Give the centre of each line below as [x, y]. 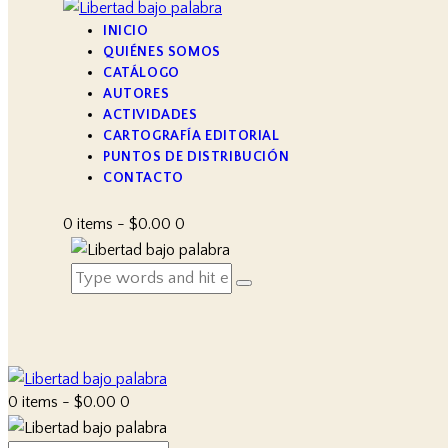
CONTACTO [143, 178]
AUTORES [136, 94]
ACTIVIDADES [150, 115]
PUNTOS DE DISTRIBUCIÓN [196, 157]
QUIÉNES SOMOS [162, 52]
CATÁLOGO [141, 73]
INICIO [126, 31]
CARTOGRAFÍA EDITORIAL [191, 136]
